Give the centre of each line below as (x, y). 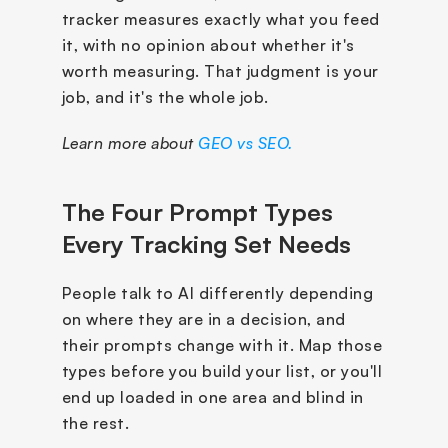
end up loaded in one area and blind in (212, 396)
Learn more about (129, 142)
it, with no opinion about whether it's (208, 44)
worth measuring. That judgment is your (220, 70)
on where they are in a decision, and (203, 318)
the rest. (97, 422)
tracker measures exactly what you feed (220, 18)
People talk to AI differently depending (217, 292)
